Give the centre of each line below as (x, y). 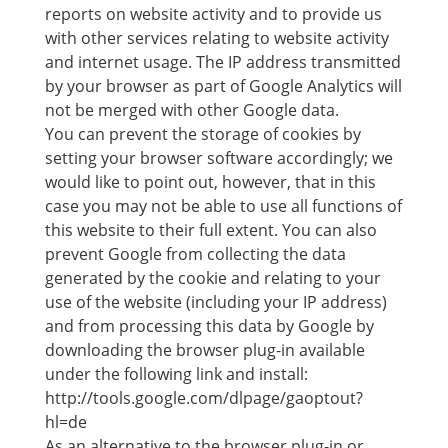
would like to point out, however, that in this (210, 182)
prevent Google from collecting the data (195, 254)
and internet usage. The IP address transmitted (222, 62)
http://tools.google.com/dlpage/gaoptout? (203, 398)
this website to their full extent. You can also (210, 230)
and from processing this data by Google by (209, 326)
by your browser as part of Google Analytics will (223, 86)
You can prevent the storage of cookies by (202, 134)
